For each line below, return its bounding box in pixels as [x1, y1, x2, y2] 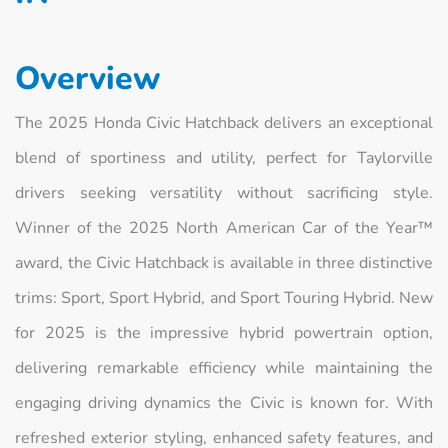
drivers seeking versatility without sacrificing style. [15, 181, 433, 204]
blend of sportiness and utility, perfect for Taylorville [15, 146, 433, 169]
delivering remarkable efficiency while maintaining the [15, 356, 433, 379]
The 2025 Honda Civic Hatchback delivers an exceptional [15, 111, 433, 134]
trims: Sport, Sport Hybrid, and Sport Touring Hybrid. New [15, 286, 433, 309]
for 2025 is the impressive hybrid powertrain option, [15, 321, 433, 344]
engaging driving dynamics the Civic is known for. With [15, 391, 433, 414]
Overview [15, 56, 161, 100]
